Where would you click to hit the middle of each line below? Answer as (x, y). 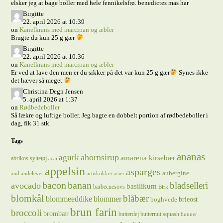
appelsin (65, 171)
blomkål (28, 198)
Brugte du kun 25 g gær (44, 38)
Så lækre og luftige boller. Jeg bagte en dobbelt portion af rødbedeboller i (110, 115)
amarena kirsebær (148, 158)
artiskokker (100, 173)
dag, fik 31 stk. (31, 123)
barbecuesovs (109, 187)
